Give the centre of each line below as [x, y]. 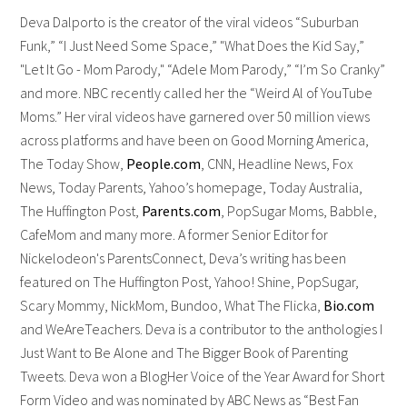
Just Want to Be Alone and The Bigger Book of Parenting [184, 352]
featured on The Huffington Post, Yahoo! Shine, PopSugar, [190, 281]
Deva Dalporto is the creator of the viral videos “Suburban [190, 21]
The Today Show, [74, 163]
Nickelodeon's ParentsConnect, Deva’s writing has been [184, 258]
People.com [164, 163]
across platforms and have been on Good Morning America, [195, 139]
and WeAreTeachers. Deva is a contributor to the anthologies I [202, 328]
